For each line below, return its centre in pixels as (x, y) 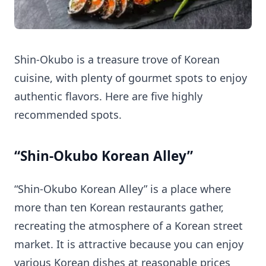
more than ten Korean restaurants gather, (119, 208)
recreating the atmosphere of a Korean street (129, 226)
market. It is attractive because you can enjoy (129, 244)
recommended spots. (68, 114)
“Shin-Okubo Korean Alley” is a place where (123, 189)
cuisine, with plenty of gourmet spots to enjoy (131, 77)
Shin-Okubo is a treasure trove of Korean (117, 59)
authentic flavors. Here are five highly (108, 96)
